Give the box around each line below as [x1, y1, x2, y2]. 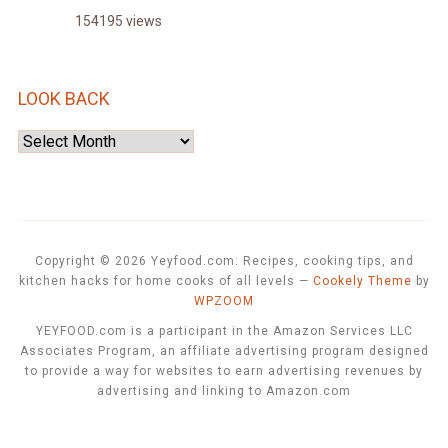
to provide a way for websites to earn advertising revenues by [25, 364, 423, 379]
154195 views [74, 13, 162, 30]
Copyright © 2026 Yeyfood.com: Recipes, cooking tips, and [34, 254, 414, 269]
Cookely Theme [312, 274, 412, 289]
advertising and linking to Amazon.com [97, 384, 351, 399]
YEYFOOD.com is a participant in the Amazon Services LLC [35, 324, 413, 339]
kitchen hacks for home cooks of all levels [18, 274, 295, 289]
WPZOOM [194, 294, 254, 309]
